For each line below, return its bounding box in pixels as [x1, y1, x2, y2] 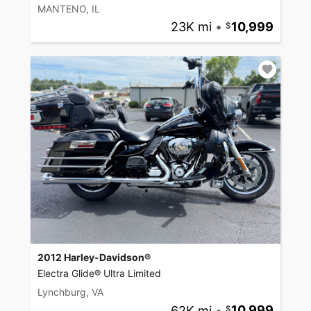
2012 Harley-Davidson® [37, 251, 151, 264]
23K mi [170, 19, 212, 35]
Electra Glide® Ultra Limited [37, 267, 161, 280]
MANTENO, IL [37, 3, 100, 15]
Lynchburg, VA [37, 286, 103, 299]
